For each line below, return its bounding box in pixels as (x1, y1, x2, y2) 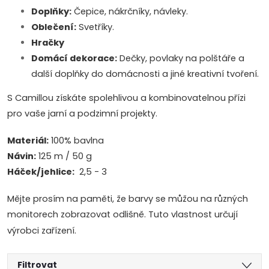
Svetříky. (76, 21, 114, 33)
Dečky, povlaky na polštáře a (117, 52, 244, 64)
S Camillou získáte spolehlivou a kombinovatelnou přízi (7, 92, 246, 104)
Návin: (7, 150, 36, 162)
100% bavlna (49, 134, 104, 147)
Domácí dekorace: (31, 52, 117, 64)
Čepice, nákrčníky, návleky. (71, 5, 188, 17)
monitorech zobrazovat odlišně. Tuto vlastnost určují (7, 208, 238, 220)
